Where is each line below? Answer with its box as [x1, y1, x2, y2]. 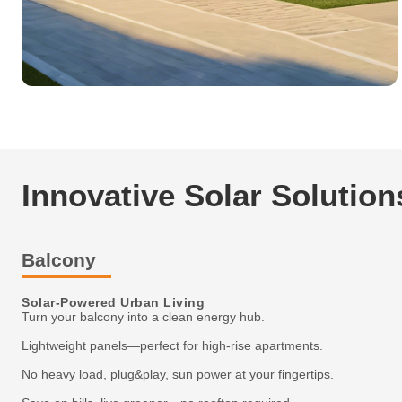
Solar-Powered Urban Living [22, 296, 205, 310]
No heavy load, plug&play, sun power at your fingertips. [22, 367, 334, 381]
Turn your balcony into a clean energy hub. [22, 310, 265, 324]
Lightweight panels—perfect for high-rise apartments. [22, 338, 323, 353]
